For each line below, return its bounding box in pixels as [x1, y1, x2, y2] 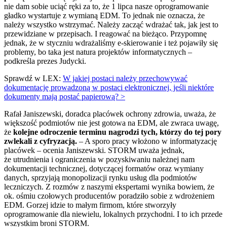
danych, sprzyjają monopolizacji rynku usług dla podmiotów [4, 173, 197, 182]
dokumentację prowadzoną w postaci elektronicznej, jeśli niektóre [4, 83, 214, 92]
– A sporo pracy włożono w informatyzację [77, 137, 217, 146]
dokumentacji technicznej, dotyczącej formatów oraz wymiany [4, 164, 204, 173]
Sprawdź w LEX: [4, 74, 63, 83]
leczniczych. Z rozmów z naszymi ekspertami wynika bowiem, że [4, 182, 214, 192]
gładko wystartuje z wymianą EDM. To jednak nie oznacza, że [4, 11, 205, 20]
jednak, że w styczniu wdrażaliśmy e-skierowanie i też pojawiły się [4, 39, 218, 48]
